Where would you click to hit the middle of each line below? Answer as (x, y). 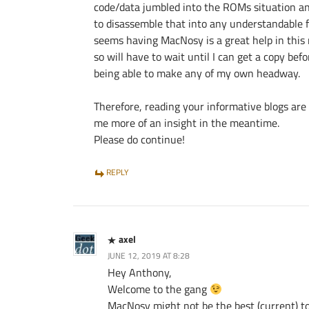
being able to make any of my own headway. (197, 73)
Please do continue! (139, 139)
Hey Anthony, (140, 272)
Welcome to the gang (159, 289)
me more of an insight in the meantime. (187, 123)
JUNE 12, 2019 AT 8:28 (149, 256)
